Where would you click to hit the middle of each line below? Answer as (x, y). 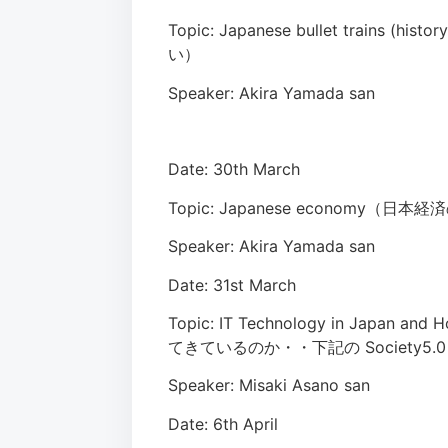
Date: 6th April (223, 423)
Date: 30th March (234, 169)
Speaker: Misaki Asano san (269, 385)
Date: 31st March (232, 284)
